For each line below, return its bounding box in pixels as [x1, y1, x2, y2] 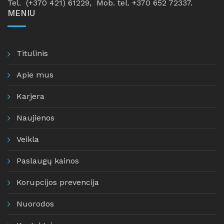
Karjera [16, 91, 44, 101]
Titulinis [16, 48, 48, 58]
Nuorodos [16, 199, 54, 208]
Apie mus [16, 70, 53, 79]
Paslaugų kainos [16, 156, 79, 165]
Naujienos [16, 113, 54, 122]
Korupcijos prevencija [16, 177, 99, 187]
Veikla [16, 134, 39, 144]
